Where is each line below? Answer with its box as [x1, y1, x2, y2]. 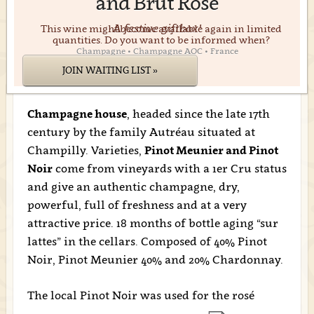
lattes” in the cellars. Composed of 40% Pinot [27, 234, 267, 248]
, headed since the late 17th [126, 107, 270, 121]
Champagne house [27, 107, 127, 121]
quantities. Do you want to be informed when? [53, 34, 270, 46]
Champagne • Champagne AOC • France [76, 46, 238, 56]
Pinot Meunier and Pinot [144, 143, 278, 157]
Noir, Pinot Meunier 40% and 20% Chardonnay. [27, 252, 283, 266]
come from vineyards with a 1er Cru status [52, 161, 287, 175]
